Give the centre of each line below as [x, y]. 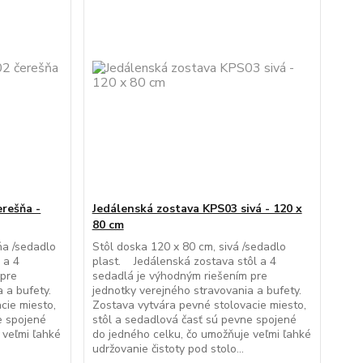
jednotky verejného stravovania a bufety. [196, 290]
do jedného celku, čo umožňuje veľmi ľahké [201, 334]
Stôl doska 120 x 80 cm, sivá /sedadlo [189, 247]
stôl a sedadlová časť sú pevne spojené [194, 320]
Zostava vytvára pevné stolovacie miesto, [199, 305]
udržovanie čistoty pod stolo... [168, 349]
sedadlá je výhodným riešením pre [179, 276]
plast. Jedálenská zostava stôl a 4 [184, 261]
